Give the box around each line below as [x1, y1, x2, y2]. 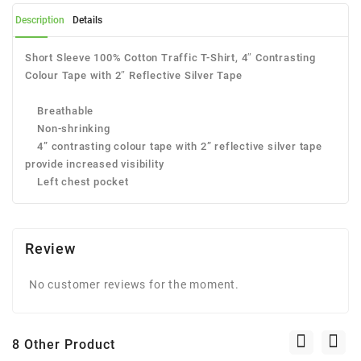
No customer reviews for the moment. [29, 277, 239, 291]
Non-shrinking [25, 122, 110, 135]
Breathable [25, 104, 94, 117]
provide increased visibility [25, 157, 164, 170]
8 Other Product [12, 336, 115, 352]
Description [15, 14, 64, 26]
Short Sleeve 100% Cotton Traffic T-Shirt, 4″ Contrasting [25, 51, 316, 64]
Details [72, 14, 102, 26]
